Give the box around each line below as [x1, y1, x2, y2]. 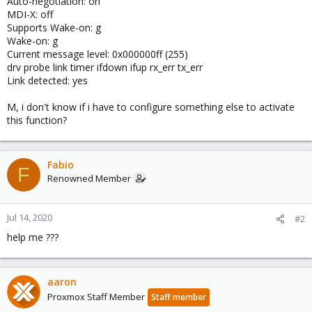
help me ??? [7, 231, 58, 244]
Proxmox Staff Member [47, 290, 145, 303]
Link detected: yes [7, 74, 88, 87]
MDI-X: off [7, 8, 53, 21]
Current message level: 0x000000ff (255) [7, 47, 188, 61]
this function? [7, 114, 67, 127]
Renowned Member [47, 172, 131, 185]
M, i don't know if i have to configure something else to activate [7, 100, 295, 114]
